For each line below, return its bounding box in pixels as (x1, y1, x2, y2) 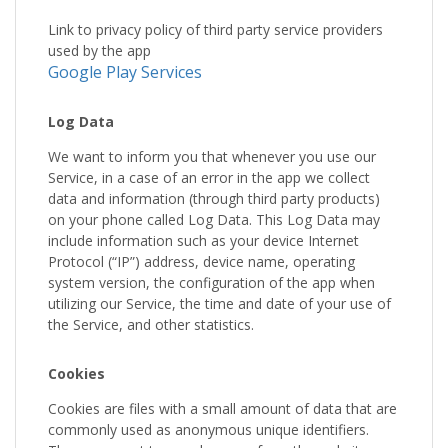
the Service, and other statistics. (48, 314, 254, 334)
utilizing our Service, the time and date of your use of (48, 293, 391, 313)
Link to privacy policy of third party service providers (48, 19, 383, 39)
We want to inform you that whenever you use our (48, 146, 376, 166)
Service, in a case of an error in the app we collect (48, 167, 370, 187)
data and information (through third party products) (48, 188, 380, 208)
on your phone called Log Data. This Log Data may (48, 209, 380, 229)
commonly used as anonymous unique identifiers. (48, 419, 369, 439)
